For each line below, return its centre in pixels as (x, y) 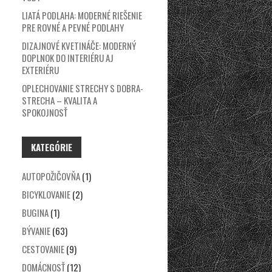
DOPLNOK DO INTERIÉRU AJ (68, 58)
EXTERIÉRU (40, 70)
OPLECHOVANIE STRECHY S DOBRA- (83, 88)
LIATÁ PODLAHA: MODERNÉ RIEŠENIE (82, 15)
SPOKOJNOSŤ (45, 112)
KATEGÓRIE (52, 147)
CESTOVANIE (43, 249)
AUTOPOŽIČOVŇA (51, 176)
